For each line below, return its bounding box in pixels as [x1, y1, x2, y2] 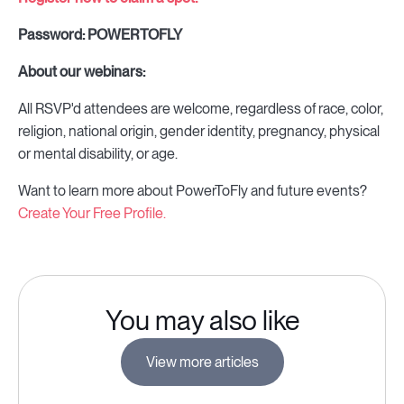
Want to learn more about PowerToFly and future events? [18, 182, 367, 199]
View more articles [145, 353, 259, 371]
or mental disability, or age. [18, 145, 178, 162]
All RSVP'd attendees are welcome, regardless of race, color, [18, 100, 383, 117]
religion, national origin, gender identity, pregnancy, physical [18, 123, 380, 140]
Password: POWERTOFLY [18, 26, 182, 43]
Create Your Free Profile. [18, 205, 166, 222]
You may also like [105, 304, 299, 336]
